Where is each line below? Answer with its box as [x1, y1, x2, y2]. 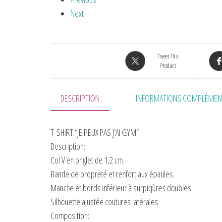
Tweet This [157, 52, 178, 61]
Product [160, 61, 176, 70]
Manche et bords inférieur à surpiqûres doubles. [51, 182, 193, 194]
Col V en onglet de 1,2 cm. [51, 154, 124, 166]
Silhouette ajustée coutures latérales [51, 196, 158, 208]
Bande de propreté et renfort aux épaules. [51, 168, 174, 180]
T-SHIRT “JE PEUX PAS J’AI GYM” [51, 126, 139, 139]
